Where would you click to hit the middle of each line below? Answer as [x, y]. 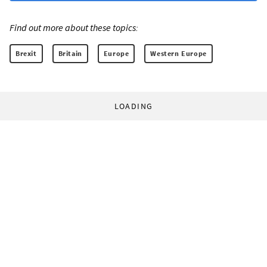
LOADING [133, 106]
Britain [70, 54]
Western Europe [178, 54]
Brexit [26, 54]
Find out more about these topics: [74, 28]
